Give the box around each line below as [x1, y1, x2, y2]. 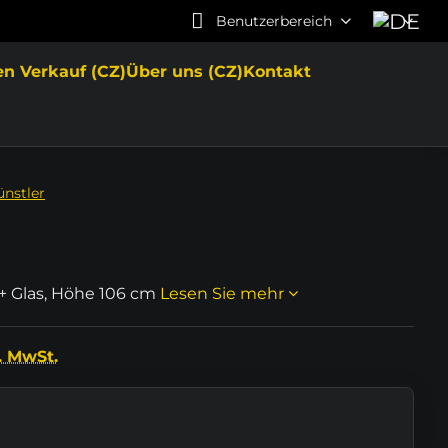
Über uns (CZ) [126, 62, 244, 81]
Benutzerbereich [215, 11, 332, 30]
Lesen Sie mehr [159, 284, 284, 303]
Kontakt [243, 62, 312, 81]
